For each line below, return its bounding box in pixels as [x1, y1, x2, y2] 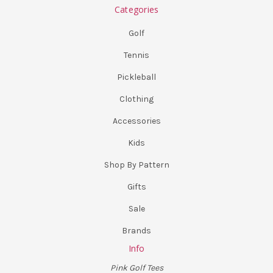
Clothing [119, 93, 154, 104]
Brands [122, 225, 151, 236]
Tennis [124, 49, 149, 60]
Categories [114, 3, 159, 15]
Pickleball [117, 71, 156, 82]
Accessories [112, 115, 161, 126]
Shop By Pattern [104, 159, 169, 170]
